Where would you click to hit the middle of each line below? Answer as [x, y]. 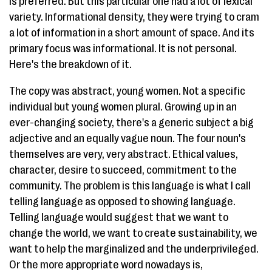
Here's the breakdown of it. [70, 64]
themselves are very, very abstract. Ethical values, [124, 154]
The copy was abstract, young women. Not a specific [127, 91]
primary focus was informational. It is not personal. [123, 49]
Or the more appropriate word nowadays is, [106, 265]
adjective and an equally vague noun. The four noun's [127, 138]
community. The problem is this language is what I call [130, 186]
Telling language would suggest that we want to [119, 217]
